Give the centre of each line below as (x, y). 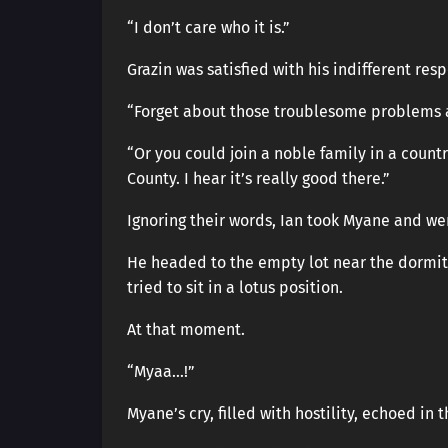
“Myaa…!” (161, 371)
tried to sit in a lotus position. (235, 287)
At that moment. (186, 329)
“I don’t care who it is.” (208, 27)
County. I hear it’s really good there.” (258, 178)
